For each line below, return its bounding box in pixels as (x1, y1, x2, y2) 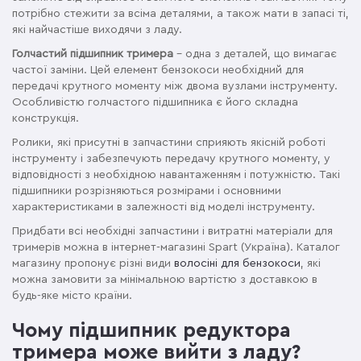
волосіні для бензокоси (174, 257, 301, 269)
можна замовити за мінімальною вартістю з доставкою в (12, 273, 317, 285)
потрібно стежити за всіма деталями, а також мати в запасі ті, (12, 7, 349, 19)
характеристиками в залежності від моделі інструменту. (12, 201, 315, 213)
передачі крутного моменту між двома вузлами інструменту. (12, 80, 338, 92)
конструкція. (12, 112, 79, 124)
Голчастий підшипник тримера (12, 48, 173, 60)
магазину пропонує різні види (12, 257, 174, 269)
